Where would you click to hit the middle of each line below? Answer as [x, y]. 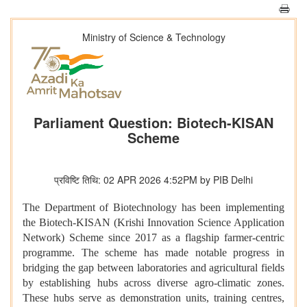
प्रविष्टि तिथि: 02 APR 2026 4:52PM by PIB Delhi [153, 180]
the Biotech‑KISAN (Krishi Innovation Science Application [153, 223]
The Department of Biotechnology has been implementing [153, 208]
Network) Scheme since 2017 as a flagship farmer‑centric [153, 238]
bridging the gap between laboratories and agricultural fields [153, 268]
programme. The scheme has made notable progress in [153, 253]
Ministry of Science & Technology [153, 37]
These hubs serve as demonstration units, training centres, [153, 298]
